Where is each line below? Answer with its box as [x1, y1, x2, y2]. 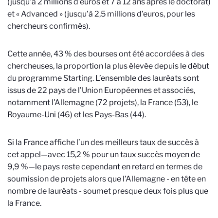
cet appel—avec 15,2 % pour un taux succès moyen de [7, 150, 200, 159]
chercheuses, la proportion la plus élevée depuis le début [7, 61, 209, 71]
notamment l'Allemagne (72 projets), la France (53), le [7, 98, 198, 107]
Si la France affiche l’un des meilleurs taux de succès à [7, 138, 199, 147]
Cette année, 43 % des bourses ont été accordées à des [7, 49, 204, 58]
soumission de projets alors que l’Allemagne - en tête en [7, 174, 206, 183]
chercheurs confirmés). [7, 21, 90, 31]
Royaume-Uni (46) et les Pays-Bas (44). [7, 110, 146, 119]
